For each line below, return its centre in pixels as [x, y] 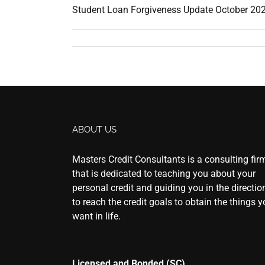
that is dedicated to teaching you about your [164, 174]
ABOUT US [94, 130]
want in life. [96, 216]
